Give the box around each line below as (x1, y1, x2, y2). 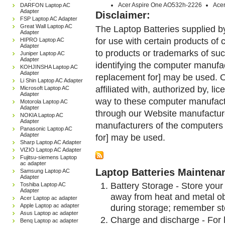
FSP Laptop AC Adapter (20, 16, 77, 22)
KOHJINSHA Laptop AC (20, 64, 78, 70)
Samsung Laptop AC (20, 168, 70, 174)
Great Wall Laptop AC (20, 23, 72, 29)
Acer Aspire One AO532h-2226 (118, 1, 202, 9)
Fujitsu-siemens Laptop (20, 154, 77, 160)
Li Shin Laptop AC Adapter (20, 77, 83, 83)
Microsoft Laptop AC (20, 85, 69, 91)
